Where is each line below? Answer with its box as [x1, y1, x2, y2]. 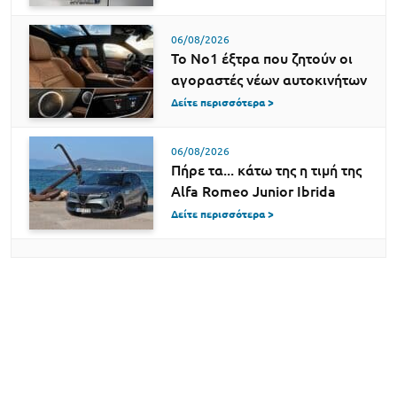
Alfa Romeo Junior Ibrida [171, 183, 336, 199]
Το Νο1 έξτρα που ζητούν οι [171, 50, 353, 66]
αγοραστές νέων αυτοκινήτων [171, 71, 367, 88]
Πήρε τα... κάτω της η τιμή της [171, 161, 362, 178]
